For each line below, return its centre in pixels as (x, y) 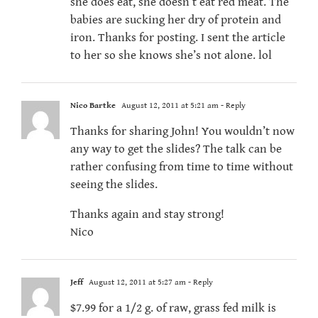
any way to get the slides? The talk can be (176, 149)
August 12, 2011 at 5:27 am (136, 283)
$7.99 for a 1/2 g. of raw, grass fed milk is (173, 308)
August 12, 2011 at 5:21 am (169, 106)
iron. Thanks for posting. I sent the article (178, 38)
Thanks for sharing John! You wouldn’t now (182, 132)
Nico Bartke (93, 106)
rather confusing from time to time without (182, 167)
